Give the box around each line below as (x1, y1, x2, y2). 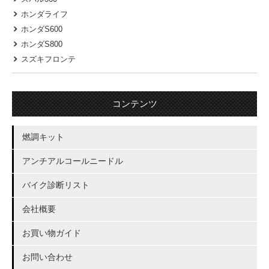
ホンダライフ (21, 9, 68, 19)
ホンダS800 (21, 39, 62, 49)
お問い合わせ (22, 252, 73, 262)
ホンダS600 (21, 24, 62, 34)
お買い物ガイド (22, 228, 81, 238)
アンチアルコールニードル (22, 156, 123, 166)
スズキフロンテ (21, 54, 76, 64)
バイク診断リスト (22, 180, 89, 190)
